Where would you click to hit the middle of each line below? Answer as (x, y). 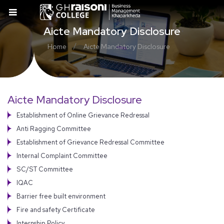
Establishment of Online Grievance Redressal (83, 115)
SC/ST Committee (45, 169)
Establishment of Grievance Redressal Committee (90, 142)
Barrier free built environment (61, 196)
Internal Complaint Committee (62, 155)
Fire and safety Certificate (56, 209)
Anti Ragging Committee (54, 128)
